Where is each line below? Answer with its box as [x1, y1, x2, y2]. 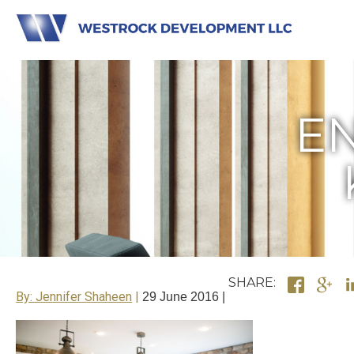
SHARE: [228, 275, 277, 291]
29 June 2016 [142, 290, 220, 304]
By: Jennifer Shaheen [16, 289, 133, 305]
